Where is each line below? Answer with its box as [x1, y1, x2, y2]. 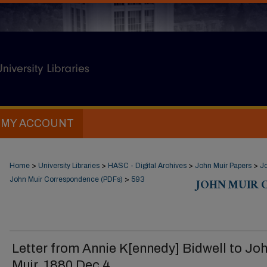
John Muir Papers [195, 162, 252, 170]
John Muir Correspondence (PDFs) [10, 175, 123, 184]
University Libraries [38, 162, 100, 170]
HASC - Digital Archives [108, 162, 187, 170]
